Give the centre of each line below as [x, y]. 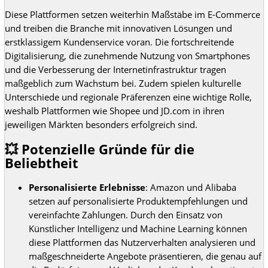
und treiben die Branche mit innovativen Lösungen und [118, 28]
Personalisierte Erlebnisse [87, 188]
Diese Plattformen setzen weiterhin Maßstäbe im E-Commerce [133, 14]
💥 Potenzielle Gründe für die [100, 150]
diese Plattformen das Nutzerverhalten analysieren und [142, 243]
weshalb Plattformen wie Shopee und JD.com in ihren [115, 110]
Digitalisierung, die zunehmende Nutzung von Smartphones [127, 55]
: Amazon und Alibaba [191, 188]
